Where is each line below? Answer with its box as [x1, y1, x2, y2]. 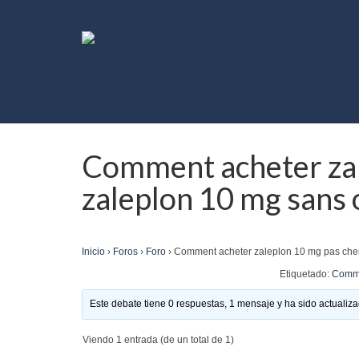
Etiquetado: [279, 268, 332, 280]
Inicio [82, 246, 105, 257]
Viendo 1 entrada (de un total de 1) [83, 334, 234, 345]
